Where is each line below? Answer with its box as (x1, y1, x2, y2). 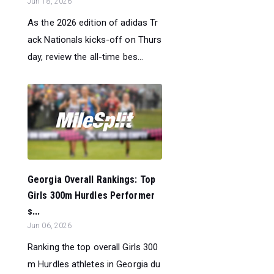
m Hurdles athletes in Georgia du (28, 259, 161, 270)
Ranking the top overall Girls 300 (28, 242, 158, 253)
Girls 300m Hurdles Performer (28, 190, 155, 202)
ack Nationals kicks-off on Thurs (28, 34, 162, 46)
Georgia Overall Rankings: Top (28, 174, 155, 186)
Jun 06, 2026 (28, 221, 72, 231)
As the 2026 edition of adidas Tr (28, 17, 158, 29)
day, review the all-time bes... (28, 51, 144, 63)
